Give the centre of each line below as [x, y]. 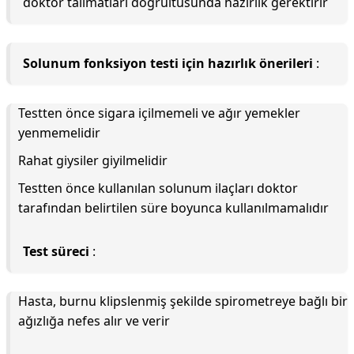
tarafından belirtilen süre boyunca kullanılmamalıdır [173, 208]
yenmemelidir [59, 133]
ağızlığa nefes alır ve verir [94, 321]
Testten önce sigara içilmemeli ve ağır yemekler [159, 113]
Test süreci [56, 251]
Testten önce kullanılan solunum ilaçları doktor [158, 188]
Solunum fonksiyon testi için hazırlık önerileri [168, 63]
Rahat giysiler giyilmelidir [93, 160]
